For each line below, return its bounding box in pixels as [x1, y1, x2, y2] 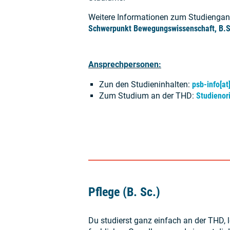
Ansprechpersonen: [88, 60, 161, 70]
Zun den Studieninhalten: [99, 80, 192, 90]
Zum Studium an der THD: [99, 91, 196, 101]
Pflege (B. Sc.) [88, 185, 160, 200]
